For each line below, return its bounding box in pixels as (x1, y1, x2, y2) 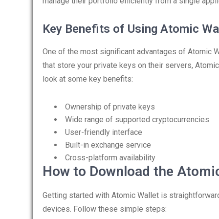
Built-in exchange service (65, 140, 151, 150)
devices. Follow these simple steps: (43, 204, 167, 214)
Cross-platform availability (65, 153, 155, 162)
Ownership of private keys (65, 102, 155, 111)
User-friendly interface (65, 128, 142, 137)
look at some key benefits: (43, 74, 133, 84)
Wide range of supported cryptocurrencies (65, 115, 209, 124)
